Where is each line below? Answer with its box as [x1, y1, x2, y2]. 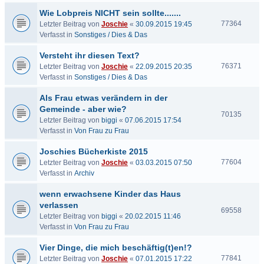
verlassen [39, 200, 78, 210]
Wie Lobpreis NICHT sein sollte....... [39, 8, 181, 18]
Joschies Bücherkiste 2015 [39, 147, 148, 156]
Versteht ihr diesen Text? [39, 51, 140, 60]
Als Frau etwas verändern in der [39, 93, 167, 103]
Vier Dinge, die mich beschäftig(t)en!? [39, 243, 192, 252]
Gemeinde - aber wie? [39, 104, 127, 114]
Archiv [74, 169, 94, 177]
